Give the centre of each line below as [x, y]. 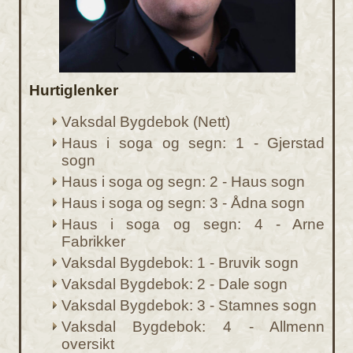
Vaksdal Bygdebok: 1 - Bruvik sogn [180, 263]
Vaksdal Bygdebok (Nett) [145, 122]
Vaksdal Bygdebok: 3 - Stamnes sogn [189, 306]
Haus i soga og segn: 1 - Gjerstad [193, 143]
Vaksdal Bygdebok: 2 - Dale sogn [174, 284]
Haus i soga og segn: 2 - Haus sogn [183, 182]
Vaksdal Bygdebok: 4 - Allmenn [193, 327]
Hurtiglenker [74, 90]
